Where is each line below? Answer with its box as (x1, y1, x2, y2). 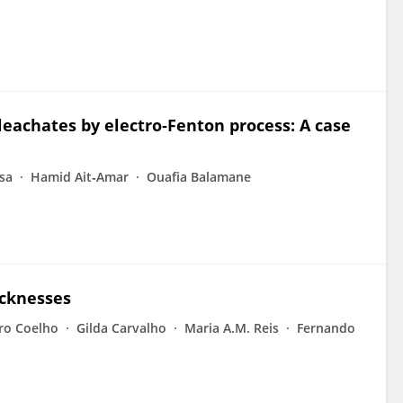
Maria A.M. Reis (184, 319, 279, 336)
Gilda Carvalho (76, 319, 166, 336)
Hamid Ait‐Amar (31, 168, 129, 185)
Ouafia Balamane (147, 168, 251, 185)
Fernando (297, 319, 355, 336)
